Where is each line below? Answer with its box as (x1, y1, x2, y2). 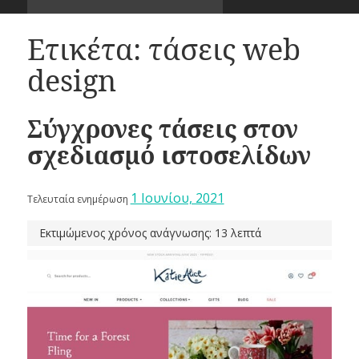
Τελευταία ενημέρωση (26, 192, 131, 207)
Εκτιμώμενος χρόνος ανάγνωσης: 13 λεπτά (38, 225, 261, 241)
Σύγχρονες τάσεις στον (26, 112, 298, 146)
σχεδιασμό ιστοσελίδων (26, 139, 311, 172)
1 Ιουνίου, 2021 (130, 189, 224, 208)
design (26, 60, 116, 100)
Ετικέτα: (26, 29, 148, 69)
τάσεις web (147, 29, 301, 69)
